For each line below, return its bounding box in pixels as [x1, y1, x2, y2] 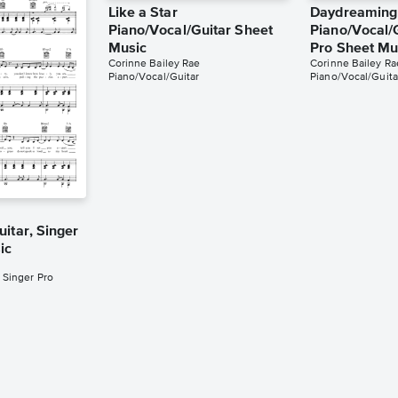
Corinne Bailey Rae [107, 59, 201, 69]
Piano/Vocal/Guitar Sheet [107, 24, 273, 38]
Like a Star [107, 6, 178, 20]
